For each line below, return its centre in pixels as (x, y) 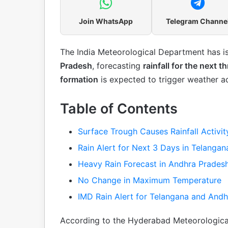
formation (79, 79)
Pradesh (76, 65)
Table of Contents (119, 108)
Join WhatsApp (106, 21)
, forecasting (118, 65)
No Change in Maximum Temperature (150, 180)
